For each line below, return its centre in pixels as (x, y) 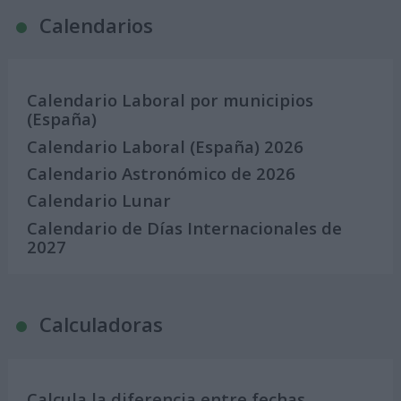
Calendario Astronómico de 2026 (162, 173)
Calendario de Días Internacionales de (185, 227)
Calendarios (96, 25)
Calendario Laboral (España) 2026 (166, 146)
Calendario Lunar (99, 200)
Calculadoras (101, 324)
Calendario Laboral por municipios (171, 100)
